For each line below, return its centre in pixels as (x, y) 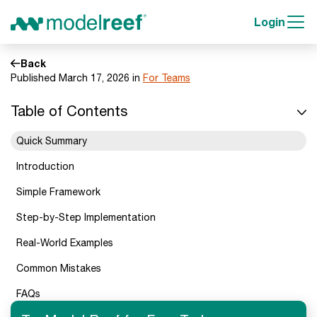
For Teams (167, 78)
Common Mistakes (59, 268)
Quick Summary (52, 141)
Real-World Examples (65, 243)
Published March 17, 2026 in (77, 78)
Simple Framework (58, 192)
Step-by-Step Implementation (86, 217)
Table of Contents (69, 111)
